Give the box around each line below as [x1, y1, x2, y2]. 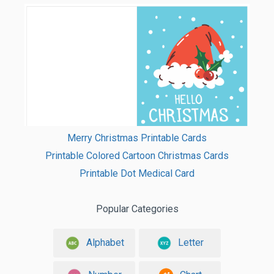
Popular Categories [95, 203, 179, 215]
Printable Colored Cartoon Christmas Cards [45, 150, 229, 162]
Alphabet [86, 236, 124, 248]
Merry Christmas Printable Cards [67, 132, 207, 144]
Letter [177, 236, 204, 248]
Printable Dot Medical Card [80, 168, 194, 180]
